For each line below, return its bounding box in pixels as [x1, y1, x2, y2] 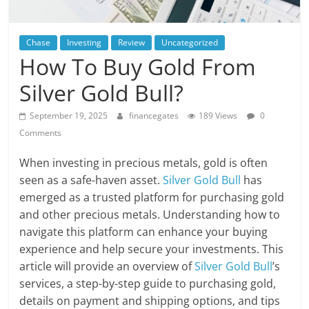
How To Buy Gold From [19, 51, 257, 81]
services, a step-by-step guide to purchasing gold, [19, 275, 277, 291]
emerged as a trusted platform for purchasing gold [19, 189, 285, 205]
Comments [19, 126, 62, 139]
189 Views [199, 109, 238, 121]
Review [118, 36, 146, 48]
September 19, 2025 [30, 109, 108, 121]
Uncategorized [161, 36, 219, 48]
